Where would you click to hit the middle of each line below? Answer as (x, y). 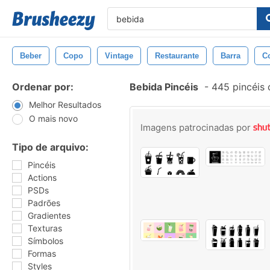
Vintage (119, 56)
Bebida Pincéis (164, 87)
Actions (42, 177)
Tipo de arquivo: (50, 147)
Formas (42, 253)
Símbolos (46, 241)
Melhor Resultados (65, 105)
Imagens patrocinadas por (197, 127)
